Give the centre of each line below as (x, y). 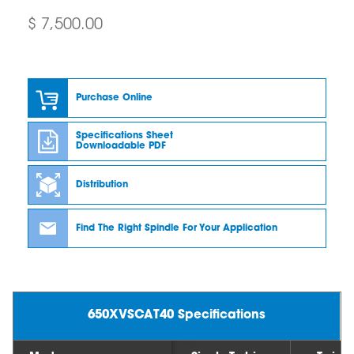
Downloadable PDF (121, 146)
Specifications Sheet (124, 136)
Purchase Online (114, 98)
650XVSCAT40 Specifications (177, 316)
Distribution (102, 185)
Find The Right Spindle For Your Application (177, 228)
